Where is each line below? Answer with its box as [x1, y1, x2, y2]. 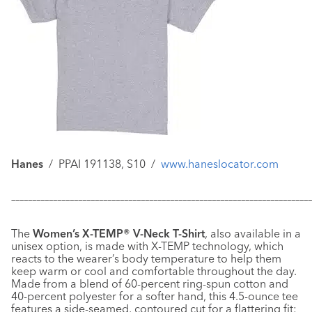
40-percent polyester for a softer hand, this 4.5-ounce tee [11, 289, 298, 303]
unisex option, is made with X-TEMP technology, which [11, 239, 283, 253]
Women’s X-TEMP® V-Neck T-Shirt [33, 226, 205, 240]
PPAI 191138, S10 [58, 157, 146, 171]
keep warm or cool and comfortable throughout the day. [11, 264, 297, 278]
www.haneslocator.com [161, 157, 279, 171]
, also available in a [205, 226, 301, 240]
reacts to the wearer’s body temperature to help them [11, 251, 281, 265]
